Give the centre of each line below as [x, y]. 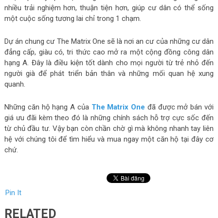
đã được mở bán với [180, 107]
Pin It [13, 192]
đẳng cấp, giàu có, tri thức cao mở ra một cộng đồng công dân [109, 52]
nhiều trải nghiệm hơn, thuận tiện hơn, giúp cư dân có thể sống [109, 8]
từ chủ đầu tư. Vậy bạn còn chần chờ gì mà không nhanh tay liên [109, 128]
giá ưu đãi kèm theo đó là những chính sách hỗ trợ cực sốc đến [109, 118]
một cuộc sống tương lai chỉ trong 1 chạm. [73, 18]
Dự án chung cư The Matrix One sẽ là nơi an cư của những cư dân [109, 41]
